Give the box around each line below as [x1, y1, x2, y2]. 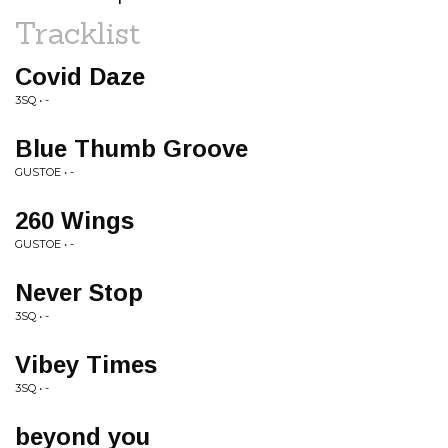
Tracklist [15, 14, 141, 52]
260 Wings [15, 207, 134, 234]
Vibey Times [15, 351, 157, 378]
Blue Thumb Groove [15, 135, 248, 162]
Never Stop [15, 279, 143, 306]
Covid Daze [15, 63, 145, 90]
